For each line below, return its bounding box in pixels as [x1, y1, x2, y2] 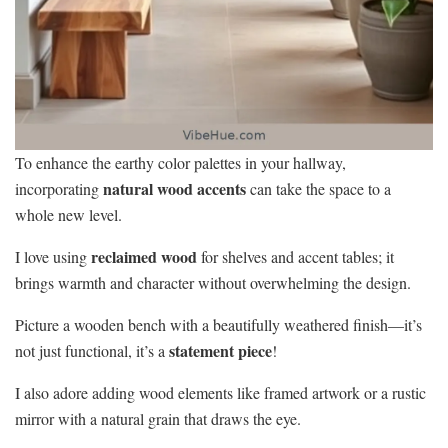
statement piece [169, 338, 272, 362]
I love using [15, 245, 91, 267]
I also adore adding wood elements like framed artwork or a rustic [15, 381, 426, 403]
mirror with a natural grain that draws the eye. [15, 407, 301, 429]
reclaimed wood [91, 244, 197, 268]
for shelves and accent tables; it [197, 245, 394, 267]
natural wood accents [103, 176, 246, 200]
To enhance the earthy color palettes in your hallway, [15, 151, 346, 173]
